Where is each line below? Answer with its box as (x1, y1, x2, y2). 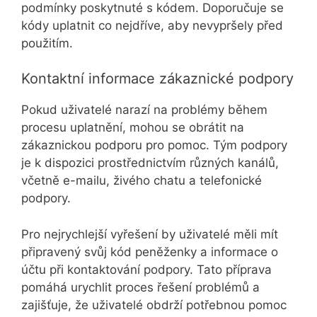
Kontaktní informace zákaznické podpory (21, 70, 294, 88)
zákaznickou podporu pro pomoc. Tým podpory (21, 138, 287, 153)
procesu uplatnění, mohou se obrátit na (21, 120, 244, 135)
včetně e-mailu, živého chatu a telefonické (21, 173, 262, 188)
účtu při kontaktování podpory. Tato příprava (21, 262, 272, 277)
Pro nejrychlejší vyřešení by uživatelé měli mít (21, 226, 278, 241)
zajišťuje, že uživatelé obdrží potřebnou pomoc (21, 297, 287, 312)
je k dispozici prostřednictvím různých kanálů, (21, 156, 279, 171)
